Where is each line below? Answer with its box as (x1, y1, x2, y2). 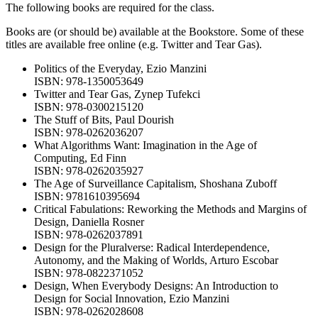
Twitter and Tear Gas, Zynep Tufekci (34, 88, 200, 101)
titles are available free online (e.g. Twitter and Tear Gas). (6, 38, 262, 51)
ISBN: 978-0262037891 (34, 229, 143, 241)
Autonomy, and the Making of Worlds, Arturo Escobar (34, 254, 278, 267)
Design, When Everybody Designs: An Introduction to (34, 280, 278, 292)
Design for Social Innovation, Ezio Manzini (34, 292, 229, 305)
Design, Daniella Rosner (34, 216, 144, 229)
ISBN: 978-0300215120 (34, 101, 143, 114)
